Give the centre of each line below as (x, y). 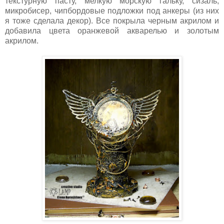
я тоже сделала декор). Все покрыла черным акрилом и (112, 21)
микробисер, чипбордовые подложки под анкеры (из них (112, 11)
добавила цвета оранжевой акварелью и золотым (112, 31)
